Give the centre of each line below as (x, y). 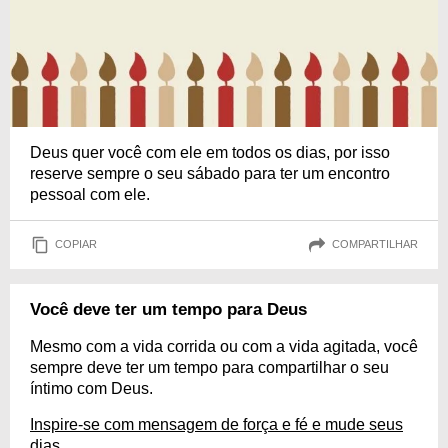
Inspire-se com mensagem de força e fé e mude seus (216, 424)
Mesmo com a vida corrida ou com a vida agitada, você (224, 346)
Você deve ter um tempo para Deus (168, 309)
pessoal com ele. (90, 194)
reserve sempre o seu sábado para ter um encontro (210, 173)
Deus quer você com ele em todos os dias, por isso (210, 152)
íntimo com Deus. (91, 388)
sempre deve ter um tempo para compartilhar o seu (209, 367)
